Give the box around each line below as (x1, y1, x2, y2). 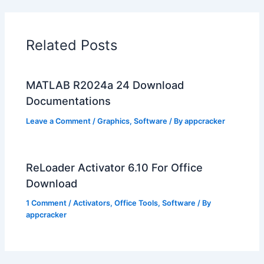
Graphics (97, 117, 130, 126)
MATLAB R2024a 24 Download (26, 78, 184, 92)
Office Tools (114, 199, 159, 208)
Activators (73, 199, 111, 208)
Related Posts (26, 36, 118, 54)
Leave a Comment (26, 117, 91, 126)
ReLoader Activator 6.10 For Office (26, 160, 203, 174)
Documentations (26, 94, 111, 108)
